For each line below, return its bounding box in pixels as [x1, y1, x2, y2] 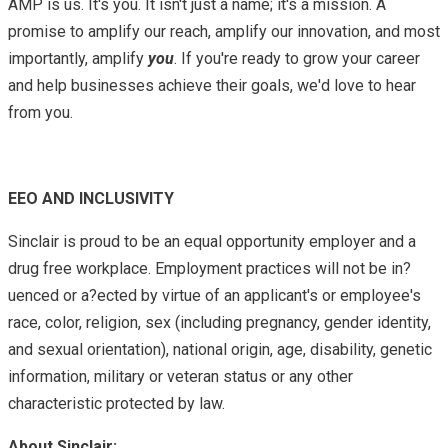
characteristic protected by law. [8, 393, 229, 413]
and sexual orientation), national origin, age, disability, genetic [8, 339, 432, 359]
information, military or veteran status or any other [8, 366, 353, 386]
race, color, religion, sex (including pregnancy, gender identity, [8, 312, 431, 332]
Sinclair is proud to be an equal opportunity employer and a [8, 231, 416, 251]
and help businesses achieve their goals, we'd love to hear [8, 75, 416, 95]
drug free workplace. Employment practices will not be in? [8, 258, 411, 278]
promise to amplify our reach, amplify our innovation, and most [8, 21, 440, 41]
